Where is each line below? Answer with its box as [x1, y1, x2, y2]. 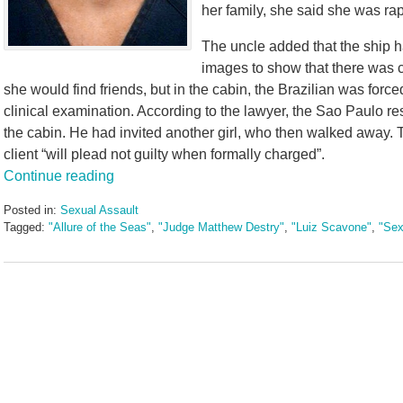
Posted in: [4, 203, 57, 218]
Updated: [3, 237, 49, 251]
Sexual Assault [60, 203, 139, 218]
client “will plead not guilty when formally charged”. [4, 147, 325, 163]
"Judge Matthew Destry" [158, 220, 284, 235]
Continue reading [4, 168, 114, 184]
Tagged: [4, 220, 45, 235]
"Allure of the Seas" [49, 220, 151, 235]
